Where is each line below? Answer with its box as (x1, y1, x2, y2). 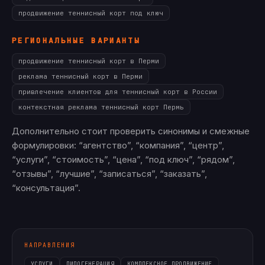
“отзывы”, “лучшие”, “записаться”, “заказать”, (12, 168, 207, 179)
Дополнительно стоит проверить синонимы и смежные (12, 125, 250, 137)
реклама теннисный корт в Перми (18, 72, 143, 80)
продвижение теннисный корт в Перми (18, 57, 159, 65)
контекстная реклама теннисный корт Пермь (18, 103, 184, 111)
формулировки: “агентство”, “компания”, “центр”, (12, 140, 224, 151)
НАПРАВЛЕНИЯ (24, 241, 75, 249)
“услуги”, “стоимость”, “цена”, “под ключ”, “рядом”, (12, 154, 235, 165)
